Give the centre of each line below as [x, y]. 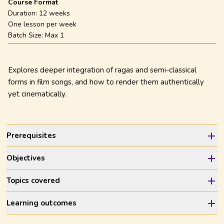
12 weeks [54, 13]
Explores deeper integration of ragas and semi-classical [102, 70]
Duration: [23, 13]
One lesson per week [42, 24]
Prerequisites [31, 135]
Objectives [26, 158]
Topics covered [33, 180]
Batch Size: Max [34, 35]
